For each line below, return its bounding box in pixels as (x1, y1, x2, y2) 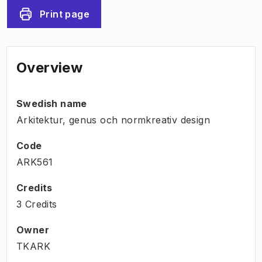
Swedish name (16, 97, 87, 109)
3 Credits (16, 198, 57, 210)
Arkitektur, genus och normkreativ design (16, 113, 210, 126)
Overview (16, 58, 83, 76)
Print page (40, 8, 89, 20)
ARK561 (16, 156, 53, 168)
